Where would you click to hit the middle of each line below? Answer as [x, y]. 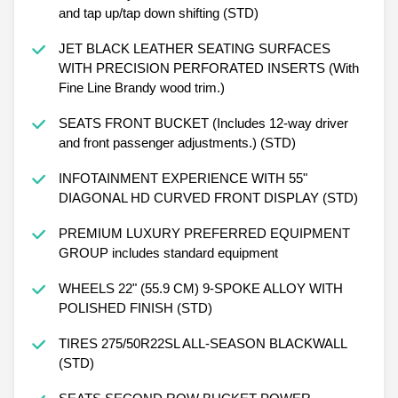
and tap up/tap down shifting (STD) [158, 12]
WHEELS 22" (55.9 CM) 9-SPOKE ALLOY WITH [200, 288]
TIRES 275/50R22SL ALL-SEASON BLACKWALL [202, 343]
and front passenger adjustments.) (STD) [177, 142]
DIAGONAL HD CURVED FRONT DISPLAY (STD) [208, 197]
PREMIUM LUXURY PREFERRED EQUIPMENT [204, 233]
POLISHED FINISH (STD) [135, 307]
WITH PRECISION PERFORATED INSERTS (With [208, 68]
